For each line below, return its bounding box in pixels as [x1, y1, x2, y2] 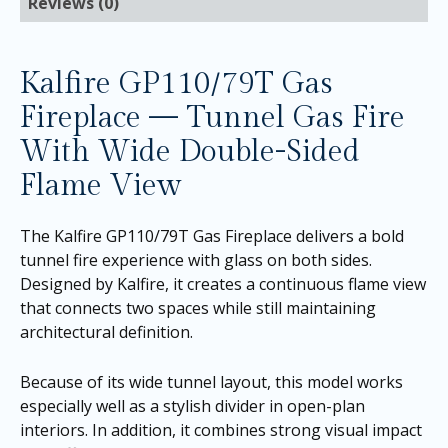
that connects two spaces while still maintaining [20, 297, 376, 320]
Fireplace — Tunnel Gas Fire [20, 100, 405, 137]
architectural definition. [20, 321, 193, 344]
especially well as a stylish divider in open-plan [20, 394, 365, 417]
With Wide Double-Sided [20, 134, 360, 171]
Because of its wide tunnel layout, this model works [20, 370, 403, 393]
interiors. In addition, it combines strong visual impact [20, 418, 422, 441]
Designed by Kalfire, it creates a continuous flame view [20, 273, 426, 296]
